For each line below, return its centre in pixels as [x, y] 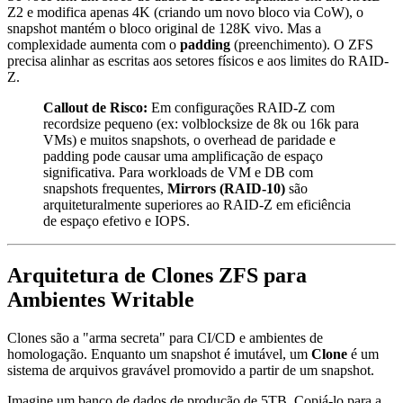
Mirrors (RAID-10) [226, 188]
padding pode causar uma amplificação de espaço [183, 156]
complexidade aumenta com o [94, 44]
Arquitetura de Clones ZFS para [157, 275]
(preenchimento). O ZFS [302, 44]
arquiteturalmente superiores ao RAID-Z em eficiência [197, 204]
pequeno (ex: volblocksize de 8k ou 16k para [230, 123]
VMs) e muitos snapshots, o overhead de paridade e [189, 139]
